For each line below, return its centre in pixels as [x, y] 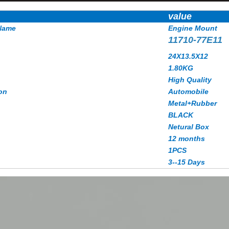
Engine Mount [193, 28]
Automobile [188, 91]
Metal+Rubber [192, 103]
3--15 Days [187, 162]
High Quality [190, 80]
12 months [187, 139]
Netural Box [189, 127]
